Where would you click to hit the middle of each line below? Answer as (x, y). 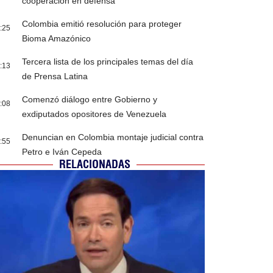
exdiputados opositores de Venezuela (94, 114)
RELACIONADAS (95, 165)
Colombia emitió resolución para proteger (102, 24)
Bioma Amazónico (57, 39)
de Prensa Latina (55, 76)
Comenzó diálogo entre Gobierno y (90, 100)
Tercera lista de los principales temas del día (108, 62)
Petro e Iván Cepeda (62, 152)
